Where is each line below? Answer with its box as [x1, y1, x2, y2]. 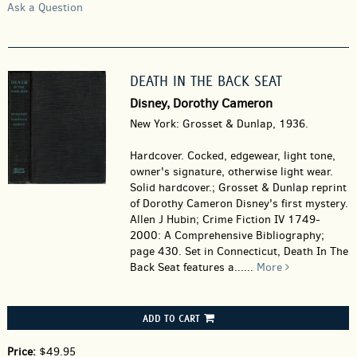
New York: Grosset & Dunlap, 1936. [129, 116, 308, 131]
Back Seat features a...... [129, 260, 257, 275]
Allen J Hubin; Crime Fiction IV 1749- [129, 212, 320, 227]
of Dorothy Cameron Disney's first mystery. [129, 196, 348, 211]
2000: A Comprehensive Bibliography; [129, 228, 324, 243]
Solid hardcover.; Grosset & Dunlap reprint [129, 180, 347, 195]
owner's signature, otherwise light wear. [129, 164, 333, 179]
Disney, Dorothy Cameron [129, 95, 273, 112]
